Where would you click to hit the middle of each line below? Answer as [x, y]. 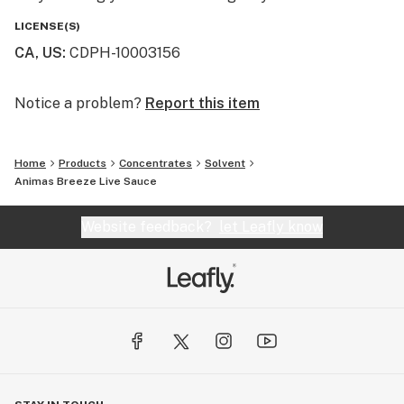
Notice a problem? [78, 103]
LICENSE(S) [47, 26]
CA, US [38, 53]
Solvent [225, 163]
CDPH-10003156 [125, 53]
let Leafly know [271, 227]
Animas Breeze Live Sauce [86, 181]
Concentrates [156, 163]
